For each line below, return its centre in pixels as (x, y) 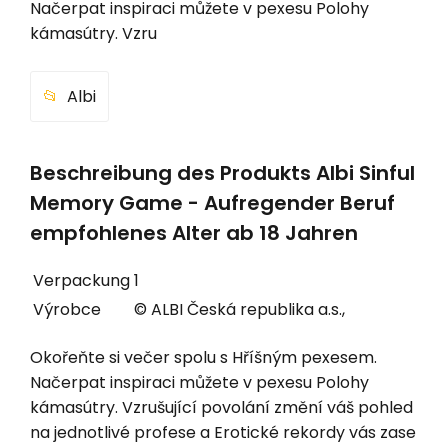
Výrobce (67, 309)
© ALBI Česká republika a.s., (239, 309)
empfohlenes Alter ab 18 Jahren (194, 233)
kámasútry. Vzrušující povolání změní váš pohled (221, 407)
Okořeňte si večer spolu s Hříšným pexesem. (203, 357)
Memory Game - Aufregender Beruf (212, 203)
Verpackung (81, 280)
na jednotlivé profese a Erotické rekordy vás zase (223, 432)
